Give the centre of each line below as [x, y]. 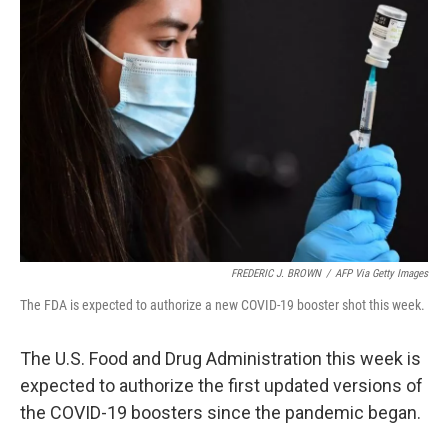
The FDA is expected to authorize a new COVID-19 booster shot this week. [222, 305]
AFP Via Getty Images [381, 273]
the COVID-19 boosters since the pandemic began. [220, 412]
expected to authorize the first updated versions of [221, 385]
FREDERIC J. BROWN [276, 273]
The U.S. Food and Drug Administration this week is [220, 358]
